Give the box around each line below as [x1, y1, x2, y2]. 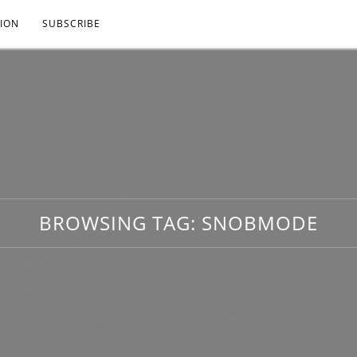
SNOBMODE [202, 210, 318, 236]
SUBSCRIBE [42, 17, 100, 30]
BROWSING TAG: [39, 210, 202, 236]
